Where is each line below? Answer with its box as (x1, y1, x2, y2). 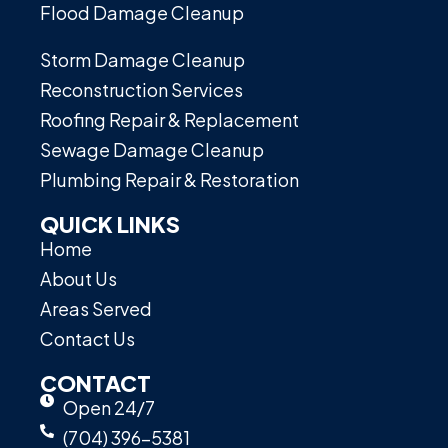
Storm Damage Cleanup (40, 47, 245, 71)
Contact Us (40, 326, 135, 350)
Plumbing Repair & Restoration (40, 167, 299, 191)
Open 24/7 (62, 395, 155, 419)
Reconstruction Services (40, 77, 243, 101)
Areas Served (40, 296, 152, 320)
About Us (40, 266, 117, 290)
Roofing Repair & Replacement (40, 107, 299, 131)
